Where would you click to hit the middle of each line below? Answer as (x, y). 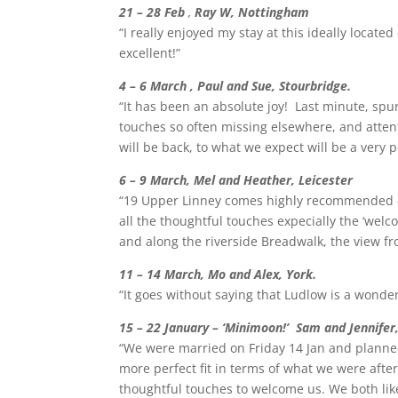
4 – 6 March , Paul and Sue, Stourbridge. (235, 85)
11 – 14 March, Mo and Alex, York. (218, 274)
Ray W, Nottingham (252, 12)
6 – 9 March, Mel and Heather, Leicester (236, 179)
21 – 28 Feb (154, 12)
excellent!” (150, 52)
